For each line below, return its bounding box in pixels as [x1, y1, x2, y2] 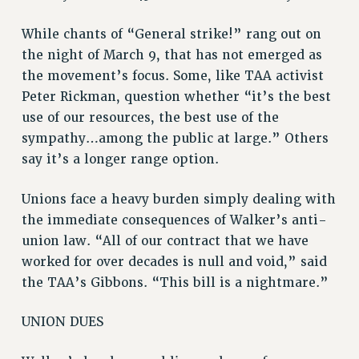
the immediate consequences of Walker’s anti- [21, 212, 327, 228]
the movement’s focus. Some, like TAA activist [21, 67, 324, 84]
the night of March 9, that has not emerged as [21, 46, 322, 63]
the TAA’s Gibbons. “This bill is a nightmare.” [21, 274, 329, 291]
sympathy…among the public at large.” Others [21, 130, 329, 147]
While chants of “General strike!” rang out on [21, 26, 321, 42]
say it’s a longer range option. [21, 151, 219, 167]
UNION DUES [21, 314, 103, 331]
